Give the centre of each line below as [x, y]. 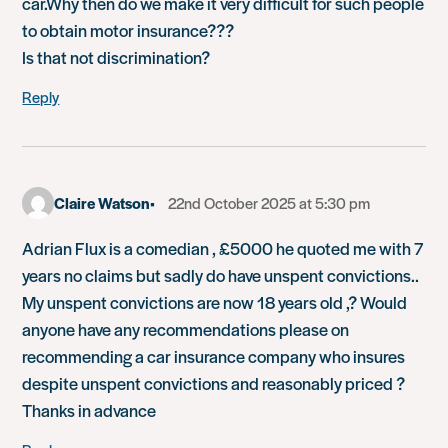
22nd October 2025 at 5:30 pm [269, 203]
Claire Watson [102, 203]
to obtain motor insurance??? [128, 29]
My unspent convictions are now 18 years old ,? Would [215, 301]
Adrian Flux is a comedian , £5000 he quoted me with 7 [223, 247]
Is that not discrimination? [116, 56]
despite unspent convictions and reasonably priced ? [214, 382]
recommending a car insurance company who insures [214, 355]
